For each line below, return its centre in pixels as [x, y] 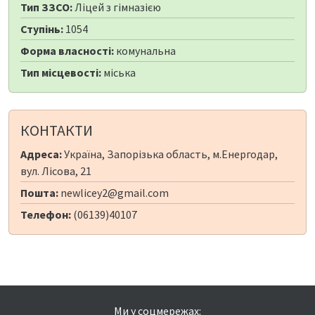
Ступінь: [42, 29]
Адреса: [41, 154]
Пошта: [39, 193]
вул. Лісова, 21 [56, 171]
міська [118, 73]
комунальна [145, 51]
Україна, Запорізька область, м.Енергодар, [170, 154]
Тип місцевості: [61, 73]
